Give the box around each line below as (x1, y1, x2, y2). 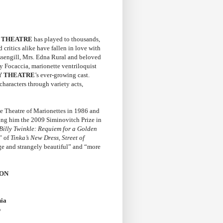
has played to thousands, (32, 35, 100, 43)
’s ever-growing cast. (35, 71, 90, 79)
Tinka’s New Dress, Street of (10, 134, 85, 142)
